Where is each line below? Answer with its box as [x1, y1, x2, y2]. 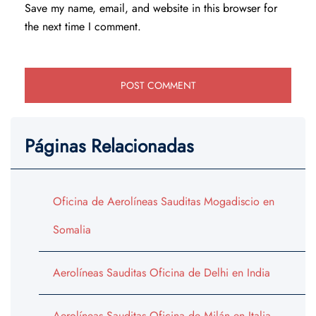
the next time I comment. [25, 18, 141, 35]
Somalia [53, 221, 91, 238]
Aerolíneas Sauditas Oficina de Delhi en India [53, 265, 270, 281]
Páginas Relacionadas [25, 133, 193, 160]
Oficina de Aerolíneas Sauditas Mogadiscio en [53, 193, 274, 210]
